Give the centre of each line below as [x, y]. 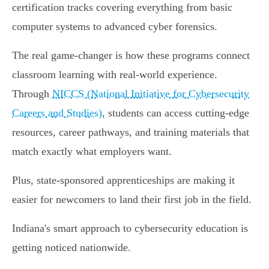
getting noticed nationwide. [71, 248]
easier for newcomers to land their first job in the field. [132, 200]
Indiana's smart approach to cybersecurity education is [130, 228]
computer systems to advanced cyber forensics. [115, 27]
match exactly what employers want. [92, 152]
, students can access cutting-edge [176, 113]
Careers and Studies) [57, 113]
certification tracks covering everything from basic [122, 8]
